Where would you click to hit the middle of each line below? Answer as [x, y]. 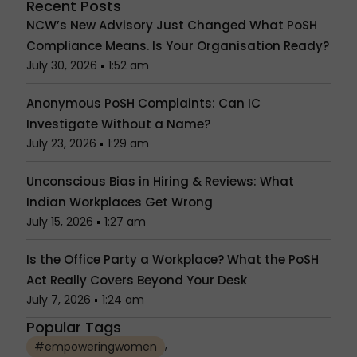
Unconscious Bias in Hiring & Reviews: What [160, 182]
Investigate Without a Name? [118, 124]
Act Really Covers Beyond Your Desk [136, 280]
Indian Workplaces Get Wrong [119, 202]
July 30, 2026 [61, 66]
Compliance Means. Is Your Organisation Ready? [177, 46]
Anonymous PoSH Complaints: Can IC [143, 104]
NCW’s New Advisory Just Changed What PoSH [171, 25]
